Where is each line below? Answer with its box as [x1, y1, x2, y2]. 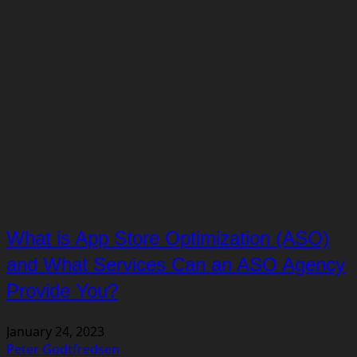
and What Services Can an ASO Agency [6, 253, 345, 275]
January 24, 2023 [6, 322, 104, 340]
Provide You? [6, 279, 118, 301]
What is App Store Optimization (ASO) [6, 226, 329, 249]
